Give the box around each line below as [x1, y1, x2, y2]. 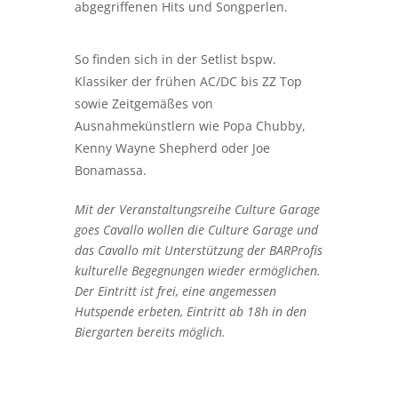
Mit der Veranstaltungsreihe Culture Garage [75, 201, 320, 219]
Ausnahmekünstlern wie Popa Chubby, [75, 117, 306, 135]
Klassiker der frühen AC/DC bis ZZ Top [75, 73, 302, 91]
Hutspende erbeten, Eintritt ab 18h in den [75, 303, 306, 321]
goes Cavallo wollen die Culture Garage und [75, 221, 318, 239]
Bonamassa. [75, 162, 147, 179]
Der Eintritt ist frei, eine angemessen [75, 283, 276, 300]
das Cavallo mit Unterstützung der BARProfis [75, 242, 322, 259]
